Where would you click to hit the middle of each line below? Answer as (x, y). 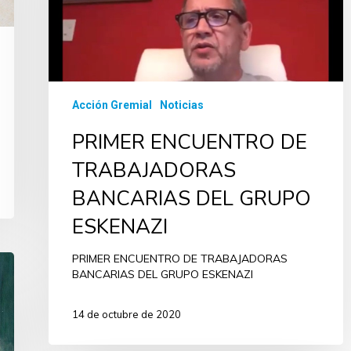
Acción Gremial (112, 105)
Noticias (182, 105)
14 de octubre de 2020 (127, 314)
